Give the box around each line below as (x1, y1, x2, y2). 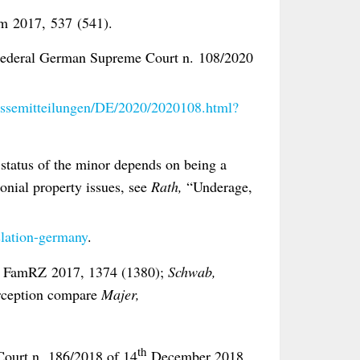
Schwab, (168, 261, 216, 281)
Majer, (101, 284, 140, 304)
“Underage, (186, 177, 252, 197)
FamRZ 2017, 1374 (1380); (3, 261, 168, 281)
